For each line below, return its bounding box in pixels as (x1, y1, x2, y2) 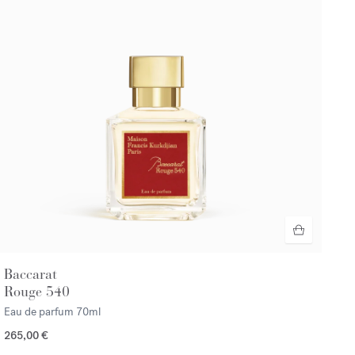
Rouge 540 (3, 283, 70, 301)
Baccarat (3, 265, 57, 284)
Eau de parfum (3, 304, 76, 320)
